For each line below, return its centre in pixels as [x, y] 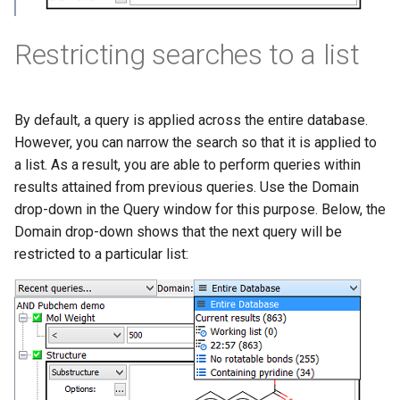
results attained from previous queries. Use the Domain [187, 187]
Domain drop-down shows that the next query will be [178, 232]
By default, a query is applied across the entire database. [191, 121]
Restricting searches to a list [187, 55]
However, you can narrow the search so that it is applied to [196, 143]
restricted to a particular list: [101, 254]
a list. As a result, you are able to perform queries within [187, 165]
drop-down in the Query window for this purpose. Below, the [200, 210]
